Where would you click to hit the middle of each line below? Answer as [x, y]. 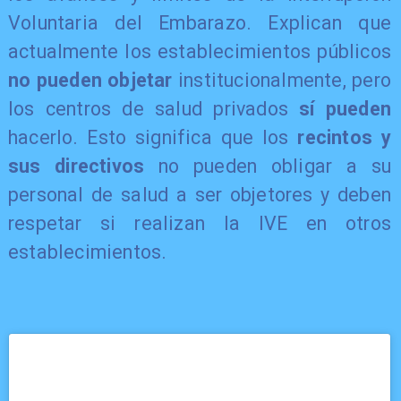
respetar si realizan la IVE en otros [200, 224]
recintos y [345, 138]
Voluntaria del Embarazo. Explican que [200, 23]
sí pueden [346, 109]
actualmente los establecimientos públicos [200, 52]
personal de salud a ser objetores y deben [200, 195]
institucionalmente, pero [285, 81]
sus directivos [76, 166]
